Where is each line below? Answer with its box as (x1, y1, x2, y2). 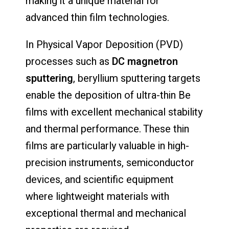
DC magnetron (112, 54, 178, 69)
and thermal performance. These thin (26, 121, 189, 136)
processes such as (26, 54, 112, 69)
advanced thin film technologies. (26, 10, 169, 25)
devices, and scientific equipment (26, 172, 174, 187)
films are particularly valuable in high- (26, 138, 189, 153)
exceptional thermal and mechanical (26, 205, 186, 221)
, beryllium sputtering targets (73, 71, 200, 86)
